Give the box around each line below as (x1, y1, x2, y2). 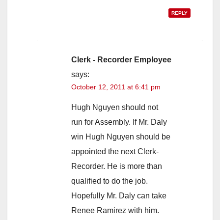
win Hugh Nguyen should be (71, 132, 170, 141)
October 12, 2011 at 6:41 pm (71, 82, 161, 91)
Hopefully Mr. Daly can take (71, 191, 166, 200)
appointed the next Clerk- (71, 147, 159, 156)
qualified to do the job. (71, 176, 148, 185)
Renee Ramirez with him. (71, 206, 159, 215)
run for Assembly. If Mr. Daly (71, 117, 167, 126)
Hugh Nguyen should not (71, 103, 158, 111)
